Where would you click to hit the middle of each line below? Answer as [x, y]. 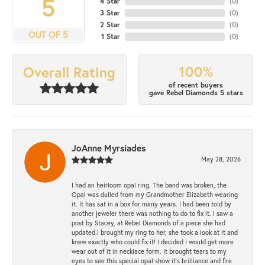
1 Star [110, 36]
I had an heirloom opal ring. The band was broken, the [149, 185]
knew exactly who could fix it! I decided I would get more [153, 242]
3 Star [110, 12]
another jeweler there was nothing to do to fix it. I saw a [152, 214]
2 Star [110, 24]
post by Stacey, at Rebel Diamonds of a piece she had [148, 223]
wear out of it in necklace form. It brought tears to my [149, 251]
